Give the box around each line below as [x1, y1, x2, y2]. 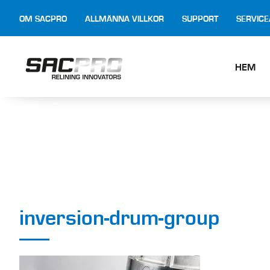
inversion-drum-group [19, 208, 219, 230]
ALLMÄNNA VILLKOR [85, 15, 164, 24]
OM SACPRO [19, 15, 67, 24]
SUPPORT [182, 15, 218, 24]
